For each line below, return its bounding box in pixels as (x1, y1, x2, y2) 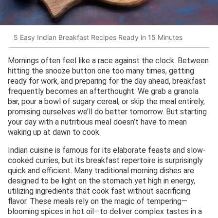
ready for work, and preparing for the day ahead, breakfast (8, 76, 206, 86)
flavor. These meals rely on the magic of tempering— (8, 197, 187, 206)
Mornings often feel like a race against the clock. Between (8, 56, 209, 66)
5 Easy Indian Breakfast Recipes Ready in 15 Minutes (14, 33, 182, 41)
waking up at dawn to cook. (8, 127, 101, 137)
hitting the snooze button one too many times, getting (8, 66, 194, 76)
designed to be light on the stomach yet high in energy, (8, 176, 195, 186)
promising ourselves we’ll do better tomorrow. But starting (8, 107, 207, 117)
